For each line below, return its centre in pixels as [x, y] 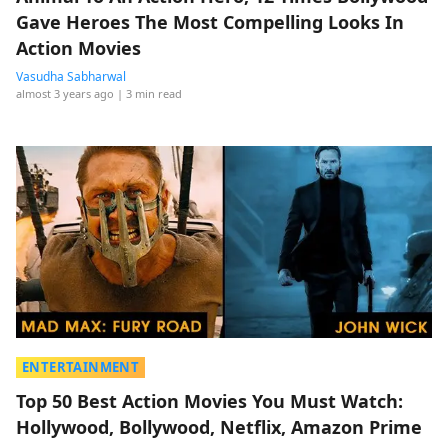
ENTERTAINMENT [81, 367]
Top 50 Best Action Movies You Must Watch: [209, 401]
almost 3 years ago [65, 93]
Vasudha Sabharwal [71, 76]
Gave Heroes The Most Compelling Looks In [210, 22]
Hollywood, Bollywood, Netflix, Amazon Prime [219, 427]
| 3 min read [149, 93]
